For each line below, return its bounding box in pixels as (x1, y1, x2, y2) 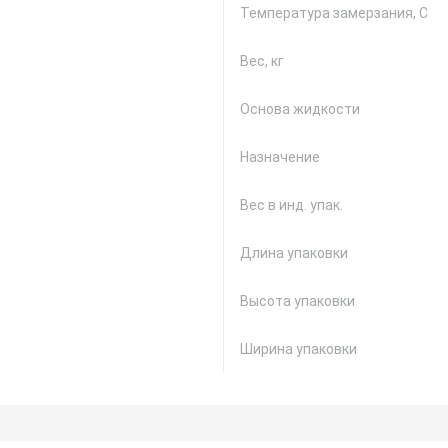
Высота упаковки (240, 293, 355, 309)
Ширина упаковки (240, 341, 357, 357)
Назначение (240, 149, 320, 165)
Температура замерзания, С (240, 5, 428, 21)
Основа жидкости (240, 101, 360, 117)
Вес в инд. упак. (240, 197, 343, 213)
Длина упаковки (240, 245, 348, 261)
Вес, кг (240, 53, 284, 69)
